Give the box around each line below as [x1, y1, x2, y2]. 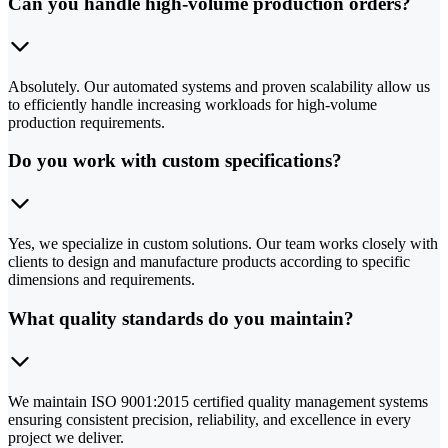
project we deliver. [8, 428, 124, 446]
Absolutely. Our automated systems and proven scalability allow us [8, 77, 430, 95]
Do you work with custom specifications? [8, 150, 342, 172]
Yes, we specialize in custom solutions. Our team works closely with [8, 235, 438, 253]
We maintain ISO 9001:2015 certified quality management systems [8, 392, 428, 410]
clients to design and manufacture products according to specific [8, 253, 410, 271]
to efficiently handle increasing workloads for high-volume [8, 95, 377, 113]
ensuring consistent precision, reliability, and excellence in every [8, 410, 411, 428]
